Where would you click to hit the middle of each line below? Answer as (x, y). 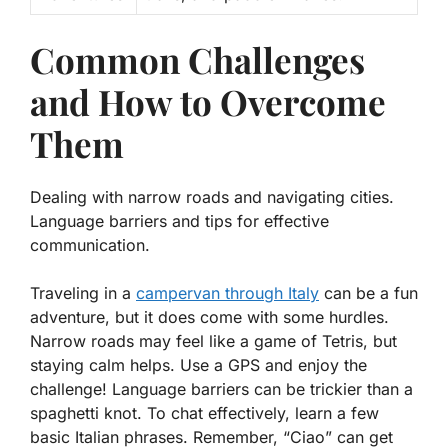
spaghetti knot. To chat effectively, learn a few (204, 412)
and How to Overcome (208, 101)
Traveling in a (83, 292)
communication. (90, 244)
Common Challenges (197, 59)
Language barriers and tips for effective (179, 220)
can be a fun (368, 292)
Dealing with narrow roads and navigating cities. (212, 196)
